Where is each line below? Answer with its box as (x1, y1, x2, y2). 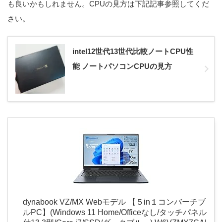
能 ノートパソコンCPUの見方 (72, 62, 172, 71)
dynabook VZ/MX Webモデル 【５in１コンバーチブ (23, 198, 206, 207)
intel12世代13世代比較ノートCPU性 (72, 47, 193, 56)
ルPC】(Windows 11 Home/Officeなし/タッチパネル (23, 208, 207, 217)
